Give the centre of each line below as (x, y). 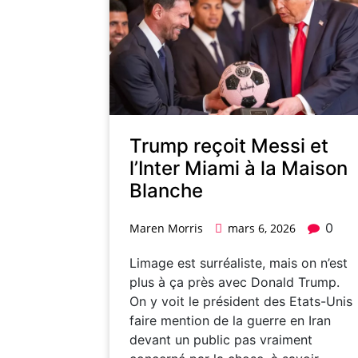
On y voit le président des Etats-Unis (241, 302)
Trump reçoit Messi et (229, 146)
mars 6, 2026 (262, 229)
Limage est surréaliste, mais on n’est (239, 263)
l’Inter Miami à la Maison (239, 169)
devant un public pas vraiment (221, 340)
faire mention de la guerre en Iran (230, 321)
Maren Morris (166, 229)
